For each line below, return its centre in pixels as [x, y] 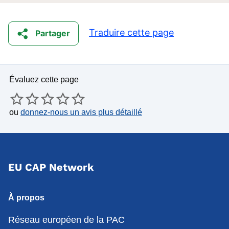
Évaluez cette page [44, 80]
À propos [26, 198]
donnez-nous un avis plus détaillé [81, 112]
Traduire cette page [131, 33]
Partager [53, 33]
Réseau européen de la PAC [66, 220]
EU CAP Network [51, 167]
